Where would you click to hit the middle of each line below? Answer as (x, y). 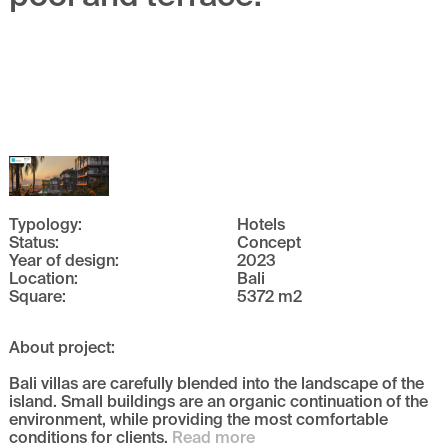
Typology (44, 223)
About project (60, 346)
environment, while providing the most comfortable (199, 419)
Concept (268, 241)
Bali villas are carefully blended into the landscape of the (217, 383)
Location (42, 277)
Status (32, 241)
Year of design (62, 259)
